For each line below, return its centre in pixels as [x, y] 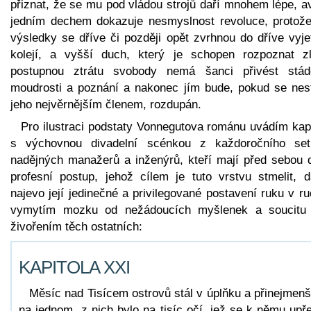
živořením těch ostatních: [76, 226]
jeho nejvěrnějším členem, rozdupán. [106, 104]
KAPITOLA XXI [74, 267]
